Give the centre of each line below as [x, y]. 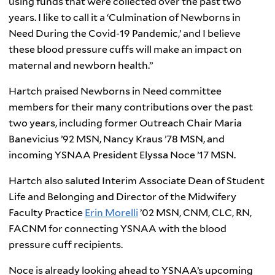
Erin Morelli [111, 213]
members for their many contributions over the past [131, 107]
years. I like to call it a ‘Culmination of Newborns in [125, 18]
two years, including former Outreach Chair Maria [125, 123]
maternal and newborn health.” [81, 66]
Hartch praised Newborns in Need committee [115, 91]
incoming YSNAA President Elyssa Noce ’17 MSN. [123, 155]
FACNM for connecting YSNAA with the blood [118, 229]
